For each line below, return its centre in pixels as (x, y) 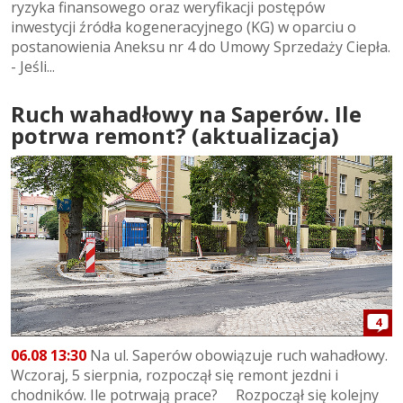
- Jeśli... (33, 67)
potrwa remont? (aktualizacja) (175, 136)
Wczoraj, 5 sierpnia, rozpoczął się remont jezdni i (175, 375)
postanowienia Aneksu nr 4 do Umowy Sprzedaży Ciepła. (201, 47)
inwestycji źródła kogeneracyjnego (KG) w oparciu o (184, 27)
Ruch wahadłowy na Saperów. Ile (186, 114)
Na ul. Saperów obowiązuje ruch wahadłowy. (237, 355)
